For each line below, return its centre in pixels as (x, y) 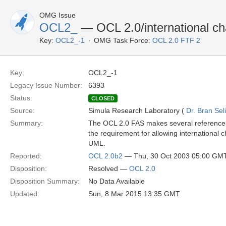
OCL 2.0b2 (105, 156)
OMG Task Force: (122, 40)
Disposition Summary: (45, 181)
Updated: (25, 194)
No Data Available (117, 181)
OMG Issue (58, 15)
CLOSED (103, 98)
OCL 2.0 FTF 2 (176, 40)
